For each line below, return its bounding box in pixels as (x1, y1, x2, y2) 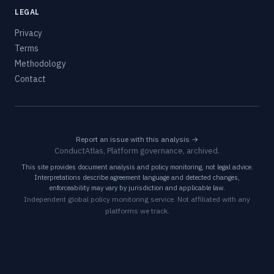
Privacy (15, 28, 42, 39)
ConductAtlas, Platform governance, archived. (54, 146, 220, 156)
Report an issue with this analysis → (76, 135, 198, 144)
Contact (15, 73, 46, 84)
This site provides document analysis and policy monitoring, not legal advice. (21, 163, 253, 171)
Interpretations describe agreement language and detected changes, (34, 173, 240, 182)
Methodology (15, 58, 66, 69)
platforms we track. (105, 206, 169, 215)
